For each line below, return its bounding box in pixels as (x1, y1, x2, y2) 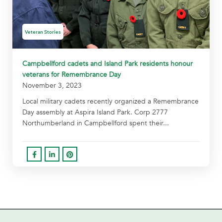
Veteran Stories (25, 28, 61, 35)
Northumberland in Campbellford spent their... (22, 118, 169, 128)
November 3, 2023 (22, 81, 82, 91)
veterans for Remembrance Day (22, 70, 121, 80)
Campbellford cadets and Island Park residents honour (22, 59, 193, 69)
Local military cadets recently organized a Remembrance (22, 97, 199, 107)
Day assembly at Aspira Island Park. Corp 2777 (22, 108, 168, 117)
